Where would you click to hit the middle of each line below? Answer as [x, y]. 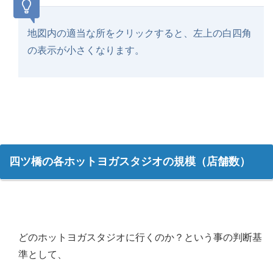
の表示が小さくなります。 [86, 51]
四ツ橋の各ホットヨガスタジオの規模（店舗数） [130, 162]
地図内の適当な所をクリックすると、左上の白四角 [140, 34]
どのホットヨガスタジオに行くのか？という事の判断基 [140, 238]
